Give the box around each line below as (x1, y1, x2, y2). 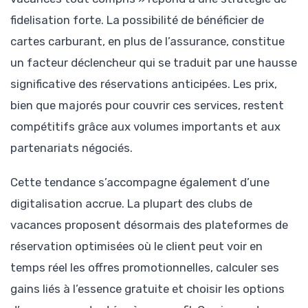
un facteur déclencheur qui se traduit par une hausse (10, 55, 297, 69)
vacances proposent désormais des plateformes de (10, 217, 288, 232)
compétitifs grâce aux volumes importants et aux (10, 119, 280, 133)
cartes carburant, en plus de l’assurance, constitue (10, 34, 285, 48)
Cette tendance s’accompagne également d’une (10, 175, 269, 189)
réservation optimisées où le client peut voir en (10, 239, 263, 253)
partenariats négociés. (10, 140, 133, 155)
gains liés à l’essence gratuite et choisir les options (10, 281, 285, 296)
